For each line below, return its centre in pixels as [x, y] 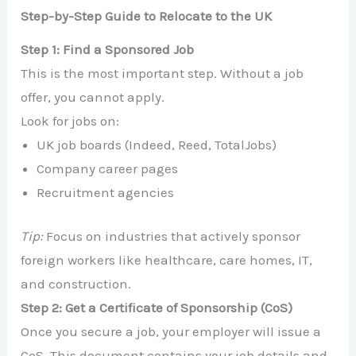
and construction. [76, 284]
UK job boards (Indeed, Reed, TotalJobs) [157, 144]
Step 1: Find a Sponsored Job [108, 49]
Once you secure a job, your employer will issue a [171, 332]
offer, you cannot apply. [93, 97]
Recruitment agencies [106, 192]
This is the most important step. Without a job [163, 73]
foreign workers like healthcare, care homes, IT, [167, 260]
